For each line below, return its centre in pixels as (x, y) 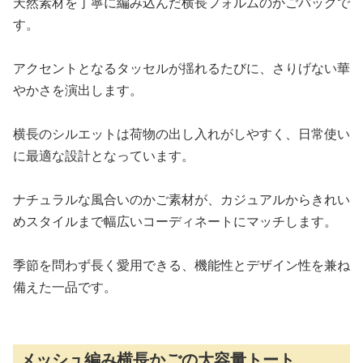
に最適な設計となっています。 (104, 156)
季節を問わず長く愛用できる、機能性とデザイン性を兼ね (181, 265)
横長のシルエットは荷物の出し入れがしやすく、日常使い (181, 134)
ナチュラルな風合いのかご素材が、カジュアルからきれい (181, 199)
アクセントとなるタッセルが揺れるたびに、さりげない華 (181, 68)
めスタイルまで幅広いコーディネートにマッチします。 (175, 221)
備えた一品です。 (65, 287)
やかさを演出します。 (78, 90)
